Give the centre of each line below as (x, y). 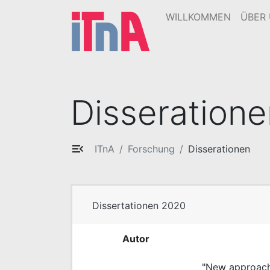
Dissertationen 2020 (139, 206)
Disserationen (219, 149)
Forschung (151, 149)
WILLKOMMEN (198, 17)
